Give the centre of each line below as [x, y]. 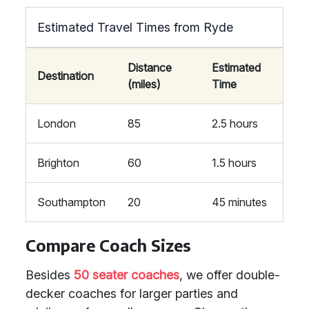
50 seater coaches [127, 275]
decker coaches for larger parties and [132, 293]
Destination [66, 76]
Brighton [58, 163]
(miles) [144, 84]
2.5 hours [235, 123]
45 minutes [239, 202]
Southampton [71, 202]
